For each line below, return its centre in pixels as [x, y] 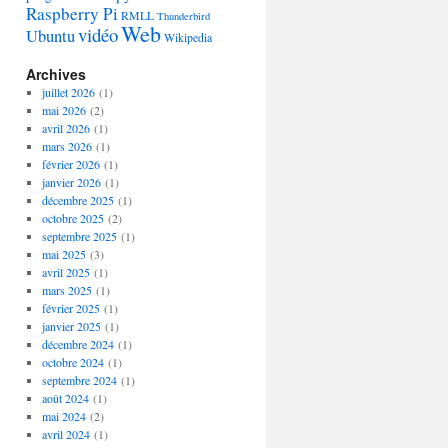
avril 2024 [65, 434]
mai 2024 [63, 416]
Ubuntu [50, 35]
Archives [56, 74]
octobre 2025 [72, 218]
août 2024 [65, 398]
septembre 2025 [79, 236]
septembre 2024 [79, 380]
